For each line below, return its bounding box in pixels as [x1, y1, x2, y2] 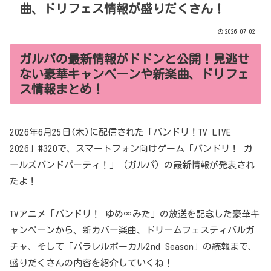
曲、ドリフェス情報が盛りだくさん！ [19, 2, 225, 15]
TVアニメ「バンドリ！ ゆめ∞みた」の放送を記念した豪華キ [10, 209, 260, 218]
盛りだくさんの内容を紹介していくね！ [10, 258, 173, 267]
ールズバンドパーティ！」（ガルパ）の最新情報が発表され [10, 160, 255, 169]
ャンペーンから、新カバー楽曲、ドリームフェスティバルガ [10, 225, 255, 235]
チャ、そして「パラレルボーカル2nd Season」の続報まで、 [10, 241, 257, 251]
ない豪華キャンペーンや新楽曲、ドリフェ [19, 68, 249, 80]
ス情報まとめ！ [19, 83, 104, 96]
